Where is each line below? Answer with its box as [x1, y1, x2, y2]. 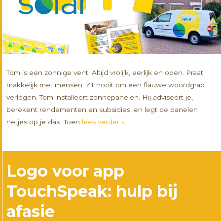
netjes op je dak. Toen [6, 117, 82, 126]
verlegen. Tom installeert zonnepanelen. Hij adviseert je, [6, 93, 193, 101]
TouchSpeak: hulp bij [6, 181, 178, 201]
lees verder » [82, 117, 125, 126]
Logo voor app [6, 161, 125, 181]
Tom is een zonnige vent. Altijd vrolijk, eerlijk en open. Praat [6, 68, 204, 76]
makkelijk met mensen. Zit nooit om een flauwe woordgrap [6, 80, 205, 89]
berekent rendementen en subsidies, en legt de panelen [6, 105, 198, 113]
